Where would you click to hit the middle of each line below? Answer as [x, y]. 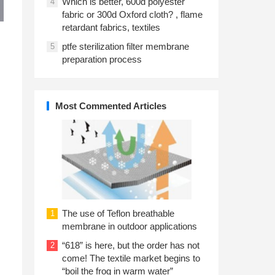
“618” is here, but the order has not [131, 245]
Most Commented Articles [111, 106]
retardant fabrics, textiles [111, 27]
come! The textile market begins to [131, 258]
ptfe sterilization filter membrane [126, 46]
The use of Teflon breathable [118, 213]
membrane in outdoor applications [130, 226]
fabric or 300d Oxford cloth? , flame [132, 14]
